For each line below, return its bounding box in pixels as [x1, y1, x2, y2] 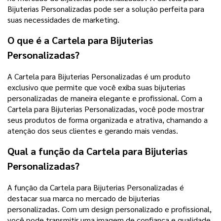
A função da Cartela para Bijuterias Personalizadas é [7, 182, 184, 193]
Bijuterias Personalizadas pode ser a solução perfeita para [7, 3, 204, 14]
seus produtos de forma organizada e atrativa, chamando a [7, 114, 208, 125]
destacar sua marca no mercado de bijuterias [7, 193, 160, 204]
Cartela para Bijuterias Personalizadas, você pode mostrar [7, 104, 204, 114]
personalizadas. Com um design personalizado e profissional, [7, 204, 212, 215]
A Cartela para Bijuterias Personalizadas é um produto [7, 71, 190, 82]
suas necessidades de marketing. [7, 14, 119, 25]
